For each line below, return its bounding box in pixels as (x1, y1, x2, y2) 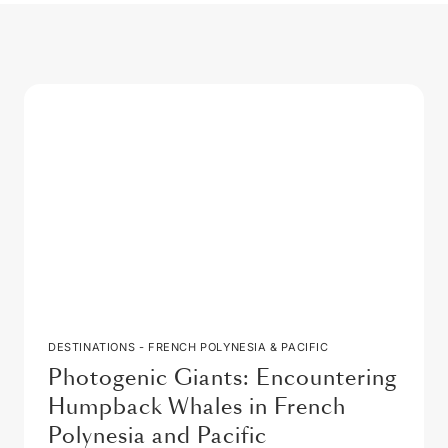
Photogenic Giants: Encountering (48, 363, 397, 394)
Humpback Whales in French (48, 392, 346, 423)
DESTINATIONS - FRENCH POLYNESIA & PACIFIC (48, 340, 329, 355)
